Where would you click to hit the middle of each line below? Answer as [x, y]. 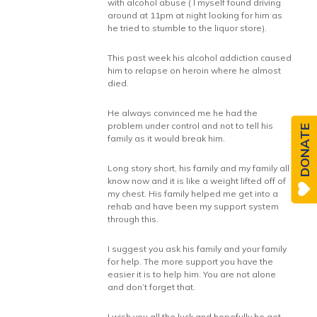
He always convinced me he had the [183, 113]
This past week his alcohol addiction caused [200, 58]
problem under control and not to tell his [191, 126]
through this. [133, 219]
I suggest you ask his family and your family [197, 249]
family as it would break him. [167, 138]
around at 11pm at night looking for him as [195, 15]
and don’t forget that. [152, 287]
